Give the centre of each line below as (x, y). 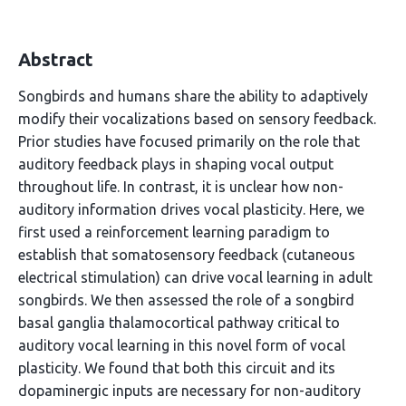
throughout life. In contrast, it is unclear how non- (181, 187)
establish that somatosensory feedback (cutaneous (187, 255)
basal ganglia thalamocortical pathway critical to (179, 323)
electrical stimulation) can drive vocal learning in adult (195, 277)
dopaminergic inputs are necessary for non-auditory (189, 391)
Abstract (56, 59)
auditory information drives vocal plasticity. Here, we (191, 209)
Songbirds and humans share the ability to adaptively (193, 96)
